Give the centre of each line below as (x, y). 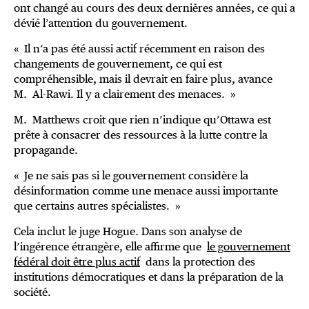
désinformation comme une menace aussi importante (146, 191)
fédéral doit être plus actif (77, 262)
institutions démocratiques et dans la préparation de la (149, 277)
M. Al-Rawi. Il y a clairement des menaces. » (125, 94)
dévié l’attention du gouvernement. (101, 23)
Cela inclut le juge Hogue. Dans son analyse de (128, 232)
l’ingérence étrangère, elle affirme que (110, 247)
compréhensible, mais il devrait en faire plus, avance (143, 79)
